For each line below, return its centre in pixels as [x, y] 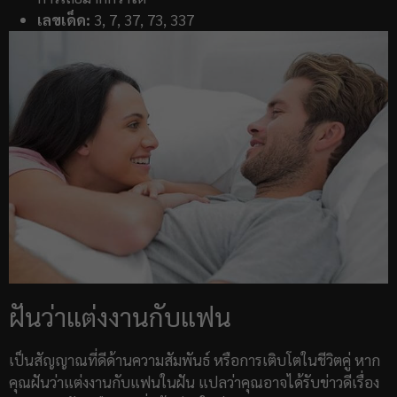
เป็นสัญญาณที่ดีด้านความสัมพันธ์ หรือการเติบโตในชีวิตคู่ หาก [195, 360]
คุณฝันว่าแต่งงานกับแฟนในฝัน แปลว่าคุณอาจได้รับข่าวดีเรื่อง [194, 382]
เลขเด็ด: [64, 20]
